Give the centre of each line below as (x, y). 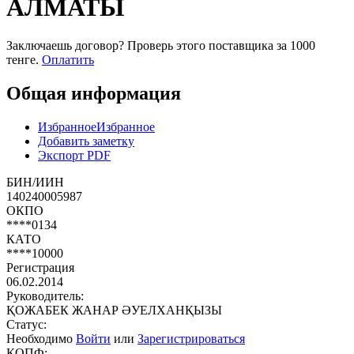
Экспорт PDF (74, 155)
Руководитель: (45, 296)
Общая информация (94, 94)
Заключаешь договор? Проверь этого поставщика (141, 46)
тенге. (23, 60)
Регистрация (40, 267)
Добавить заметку (86, 141)
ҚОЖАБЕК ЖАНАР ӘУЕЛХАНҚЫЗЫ (114, 310)
